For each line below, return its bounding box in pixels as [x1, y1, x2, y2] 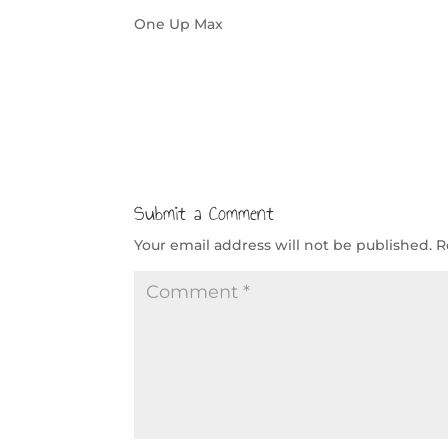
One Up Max [134, 14, 224, 33]
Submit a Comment [134, 196, 275, 229]
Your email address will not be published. [134, 235, 433, 254]
